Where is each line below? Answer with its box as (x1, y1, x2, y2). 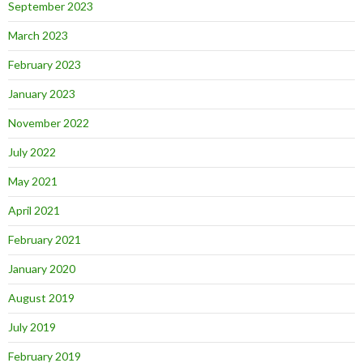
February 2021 (8, 233, 81, 247)
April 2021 (8, 203, 60, 218)
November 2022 (8, 116, 89, 130)
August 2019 (8, 291, 75, 305)
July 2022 (8, 145, 56, 160)
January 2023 (8, 87, 75, 101)
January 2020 (8, 262, 75, 276)
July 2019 (8, 320, 56, 335)
